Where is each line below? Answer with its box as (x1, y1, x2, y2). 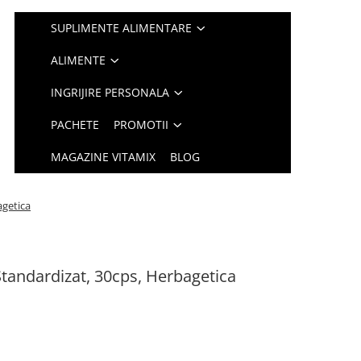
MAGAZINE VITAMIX (51, 149, 156, 164)
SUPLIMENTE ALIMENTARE (51, 20, 193, 35)
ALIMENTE (51, 52, 106, 68)
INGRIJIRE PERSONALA (51, 85, 170, 100)
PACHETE (51, 117, 100, 132)
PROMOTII (114, 117, 169, 132)
